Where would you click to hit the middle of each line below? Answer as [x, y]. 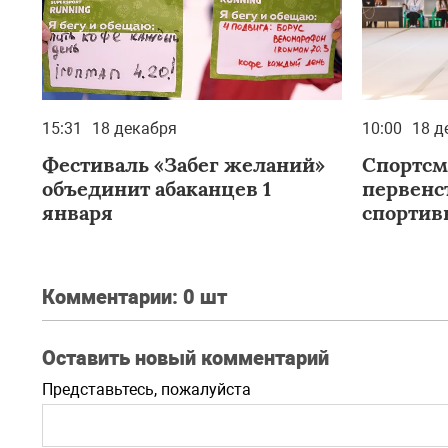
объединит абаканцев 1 [156, 188]
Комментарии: [112, 297]
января [77, 212]
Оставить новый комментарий [185, 358]
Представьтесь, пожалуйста [146, 389]
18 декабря [134, 128]
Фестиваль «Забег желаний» [183, 164]
